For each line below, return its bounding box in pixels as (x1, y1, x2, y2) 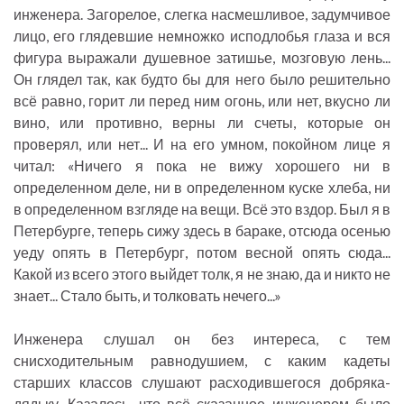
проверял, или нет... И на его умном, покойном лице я (14, 135, 390, 153)
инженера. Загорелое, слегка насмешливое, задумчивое (14, 5, 390, 23)
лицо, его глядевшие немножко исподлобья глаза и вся (14, 27, 390, 45)
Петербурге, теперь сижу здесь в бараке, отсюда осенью (14, 222, 390, 240)
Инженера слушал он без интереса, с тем (14, 330, 390, 348)
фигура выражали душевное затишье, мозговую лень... (14, 49, 390, 67)
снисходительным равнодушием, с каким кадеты (14, 352, 390, 370)
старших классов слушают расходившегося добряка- (14, 373, 390, 391)
